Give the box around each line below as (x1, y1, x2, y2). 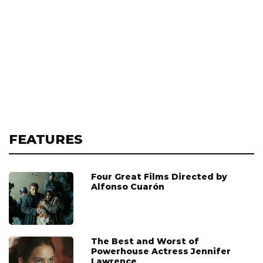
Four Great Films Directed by (91, 171, 227, 182)
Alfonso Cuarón (91, 181, 164, 192)
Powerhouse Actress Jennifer (91, 245, 231, 257)
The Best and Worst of (91, 235, 199, 247)
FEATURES (9, 131, 83, 147)
